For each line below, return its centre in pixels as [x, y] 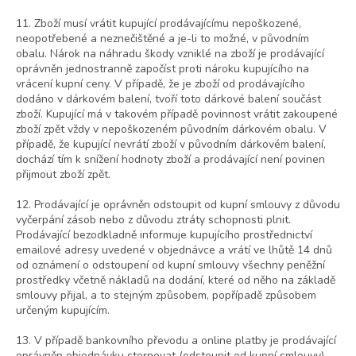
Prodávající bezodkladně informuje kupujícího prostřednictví [164, 235]
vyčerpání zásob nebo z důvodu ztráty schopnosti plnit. [153, 220]
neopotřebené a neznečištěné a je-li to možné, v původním [163, 39]
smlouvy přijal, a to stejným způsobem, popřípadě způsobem [166, 296]
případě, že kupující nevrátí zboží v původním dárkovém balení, [171, 145]
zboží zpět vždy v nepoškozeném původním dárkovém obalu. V [171, 130]
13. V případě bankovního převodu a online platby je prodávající [176, 341]
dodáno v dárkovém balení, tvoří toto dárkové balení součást [168, 99]
